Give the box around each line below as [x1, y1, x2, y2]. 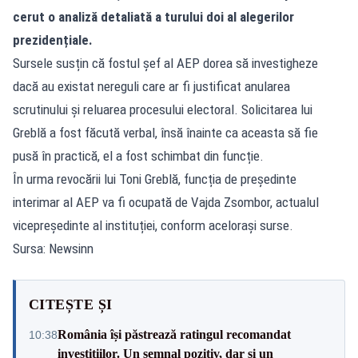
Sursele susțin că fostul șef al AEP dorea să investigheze [13, 54, 318, 71]
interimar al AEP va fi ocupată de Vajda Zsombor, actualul [13, 193, 319, 210]
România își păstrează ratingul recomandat [58, 327, 291, 341]
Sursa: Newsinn [13, 240, 93, 257]
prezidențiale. [13, 31, 93, 48]
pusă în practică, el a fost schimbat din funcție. [13, 147, 264, 164]
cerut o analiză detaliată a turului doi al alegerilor [13, 8, 294, 25]
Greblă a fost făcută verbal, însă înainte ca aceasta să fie [13, 124, 318, 141]
